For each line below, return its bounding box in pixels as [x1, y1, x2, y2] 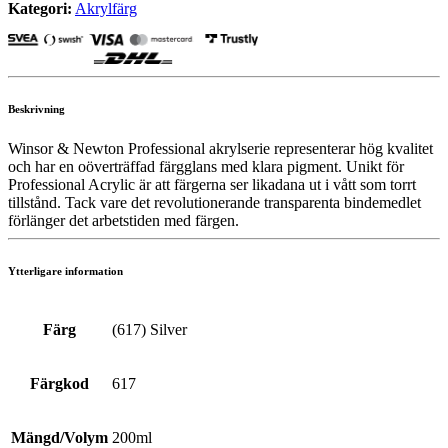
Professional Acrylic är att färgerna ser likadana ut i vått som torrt [8, 175, 416, 193]
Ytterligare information [8, 264, 123, 277]
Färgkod [30, 374, 89, 392]
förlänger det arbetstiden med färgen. [8, 211, 239, 229]
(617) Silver [112, 320, 187, 338]
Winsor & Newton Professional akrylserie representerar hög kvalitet [8, 139, 433, 157]
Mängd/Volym [11, 428, 108, 446]
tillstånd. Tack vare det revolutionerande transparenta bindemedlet [8, 193, 421, 211]
